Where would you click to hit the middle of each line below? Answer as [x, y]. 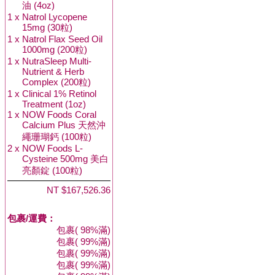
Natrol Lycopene [55, 17]
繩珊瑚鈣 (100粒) [57, 137]
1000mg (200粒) [55, 49]
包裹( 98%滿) [83, 230]
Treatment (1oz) [54, 104]
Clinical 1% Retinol [59, 94]
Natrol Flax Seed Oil [62, 39]
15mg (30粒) [47, 27]
